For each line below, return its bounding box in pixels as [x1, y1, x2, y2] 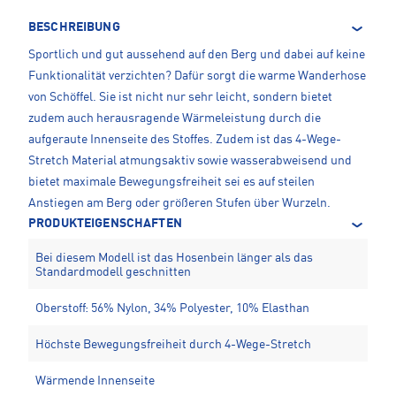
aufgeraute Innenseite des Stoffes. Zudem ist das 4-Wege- [28, 133, 341, 147]
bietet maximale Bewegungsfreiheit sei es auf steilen [28, 176, 315, 189]
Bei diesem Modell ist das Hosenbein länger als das [35, 252, 313, 265]
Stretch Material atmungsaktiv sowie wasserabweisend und [28, 155, 352, 168]
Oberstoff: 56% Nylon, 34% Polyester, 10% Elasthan [35, 302, 309, 316]
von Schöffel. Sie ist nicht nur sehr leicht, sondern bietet [28, 91, 332, 104]
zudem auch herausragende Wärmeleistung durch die [28, 112, 321, 126]
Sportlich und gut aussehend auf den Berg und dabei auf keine [28, 49, 365, 62]
